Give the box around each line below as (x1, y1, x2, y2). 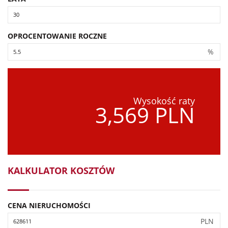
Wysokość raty (133, 94, 195, 107)
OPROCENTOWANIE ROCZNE (8, 31, 107, 41)
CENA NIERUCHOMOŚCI (8, 200, 91, 210)
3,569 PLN (95, 100, 195, 129)
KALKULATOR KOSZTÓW (8, 164, 115, 177)
